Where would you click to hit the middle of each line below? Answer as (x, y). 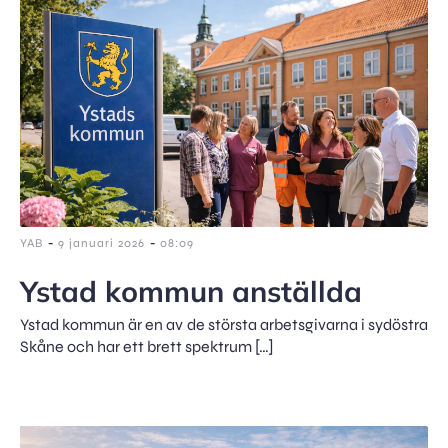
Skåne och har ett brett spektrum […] (147, 346)
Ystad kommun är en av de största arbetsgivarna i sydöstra (224, 324)
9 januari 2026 (101, 242)
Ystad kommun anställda (191, 290)
